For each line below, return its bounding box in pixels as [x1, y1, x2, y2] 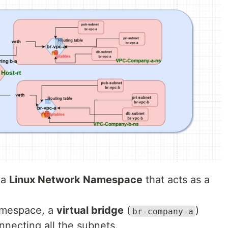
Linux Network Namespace [9, 174, 142, 186]
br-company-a [132, 206, 193, 216]
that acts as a [142, 174, 210, 186]
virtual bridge [56, 204, 124, 217]
